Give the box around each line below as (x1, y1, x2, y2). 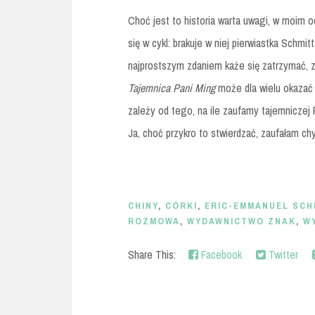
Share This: (128, 246, 181, 262)
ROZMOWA (128, 215, 180, 227)
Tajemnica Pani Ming (128, 80, 215, 96)
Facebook (198, 246, 242, 262)
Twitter (266, 246, 298, 262)
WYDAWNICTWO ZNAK (187, 215, 296, 227)
